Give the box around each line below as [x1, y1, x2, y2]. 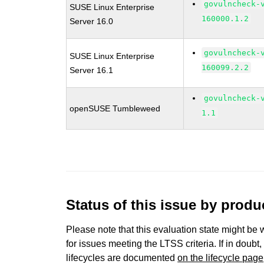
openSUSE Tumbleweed [70, 104, 161, 113]
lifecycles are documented [66, 253, 178, 263]
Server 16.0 [70, 16, 114, 26]
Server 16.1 [70, 65, 114, 75]
